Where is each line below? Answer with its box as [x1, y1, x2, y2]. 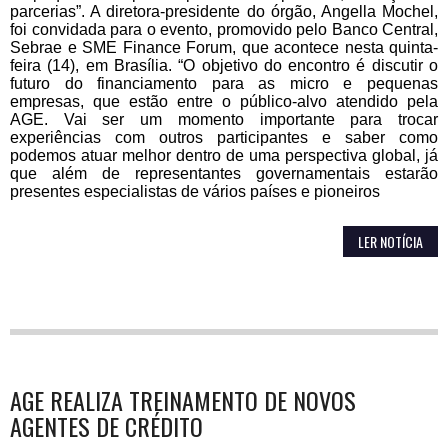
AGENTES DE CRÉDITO [10, 407, 203, 444]
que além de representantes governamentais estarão [10, 164, 438, 182]
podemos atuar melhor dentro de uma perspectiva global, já [10, 146, 438, 164]
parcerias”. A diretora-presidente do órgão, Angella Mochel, [10, 2, 438, 20]
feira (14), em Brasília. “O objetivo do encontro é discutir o [10, 56, 438, 74]
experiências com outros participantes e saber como [10, 128, 438, 146]
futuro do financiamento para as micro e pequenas [10, 74, 438, 92]
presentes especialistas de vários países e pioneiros [10, 182, 380, 200]
